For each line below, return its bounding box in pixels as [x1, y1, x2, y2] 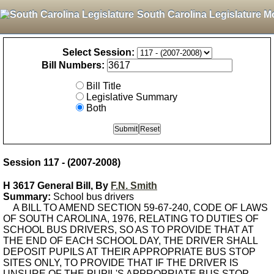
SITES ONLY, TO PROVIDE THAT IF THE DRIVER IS [3, 257, 239, 268]
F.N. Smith [111, 180, 157, 191]
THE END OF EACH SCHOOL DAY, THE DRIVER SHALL [3, 235, 257, 246]
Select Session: [62, 47, 135, 57]
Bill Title [86, 81, 121, 91]
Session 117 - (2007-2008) [3, 157, 120, 168]
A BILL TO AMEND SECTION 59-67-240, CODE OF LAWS [3, 202, 268, 213]
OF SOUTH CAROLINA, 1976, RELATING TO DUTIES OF [3, 213, 259, 224]
